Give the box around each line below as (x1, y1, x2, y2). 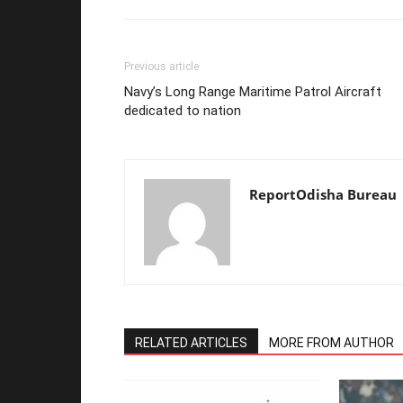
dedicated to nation (124, 103, 241, 120)
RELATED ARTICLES (135, 336, 247, 351)
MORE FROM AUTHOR (269, 336, 394, 351)
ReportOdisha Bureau (249, 185, 397, 204)
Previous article (124, 60, 199, 74)
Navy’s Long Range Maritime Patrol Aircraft (124, 84, 381, 101)
